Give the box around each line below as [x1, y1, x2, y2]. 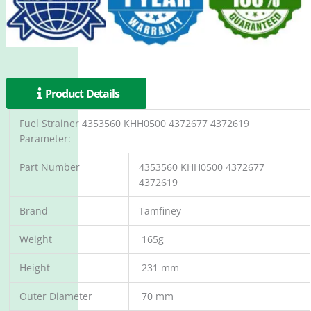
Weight [19, 233, 52, 246]
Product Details [45, 85, 119, 102]
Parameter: [19, 132, 71, 146]
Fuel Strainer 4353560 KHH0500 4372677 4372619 [19, 117, 249, 131]
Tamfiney [139, 204, 181, 218]
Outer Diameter [19, 289, 92, 303]
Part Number [19, 160, 80, 174]
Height [19, 261, 50, 275]
